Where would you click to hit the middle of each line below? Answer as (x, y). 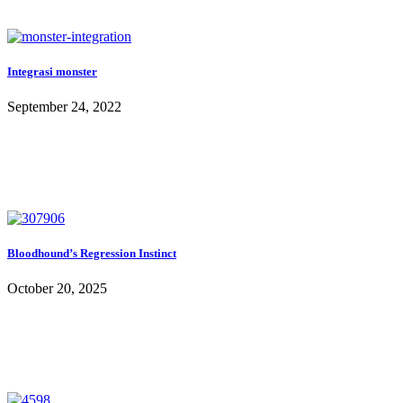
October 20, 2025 (57, 289)
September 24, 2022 (64, 107)
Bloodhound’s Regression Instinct (92, 254)
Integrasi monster (52, 71)
